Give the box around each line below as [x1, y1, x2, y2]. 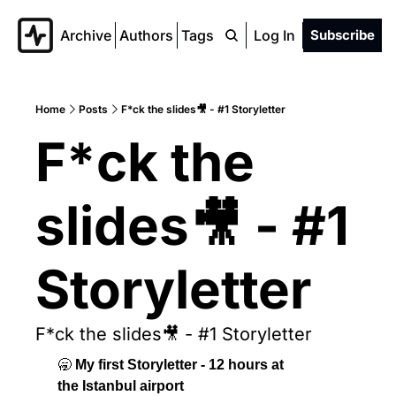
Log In [254, 27, 295, 44]
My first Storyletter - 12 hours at [72, 357, 284, 372]
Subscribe [310, 27, 375, 43]
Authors [119, 27, 173, 44]
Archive [60, 27, 111, 44]
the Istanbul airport [57, 378, 184, 393]
